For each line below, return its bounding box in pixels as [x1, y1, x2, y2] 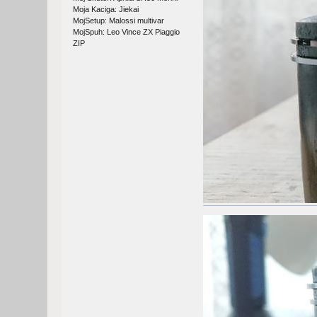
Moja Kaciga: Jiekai [73, 4, 139, 13]
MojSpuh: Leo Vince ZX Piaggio [73, 27, 180, 36]
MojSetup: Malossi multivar [73, 16, 165, 25]
